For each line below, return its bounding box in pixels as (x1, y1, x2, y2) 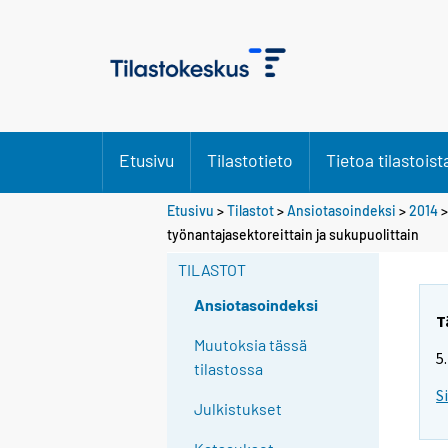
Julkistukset (194, 399, 283, 419)
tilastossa (194, 359, 264, 379)
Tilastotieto (207, 149, 293, 171)
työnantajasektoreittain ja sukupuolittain (167, 225, 419, 243)
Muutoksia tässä (194, 335, 308, 355)
